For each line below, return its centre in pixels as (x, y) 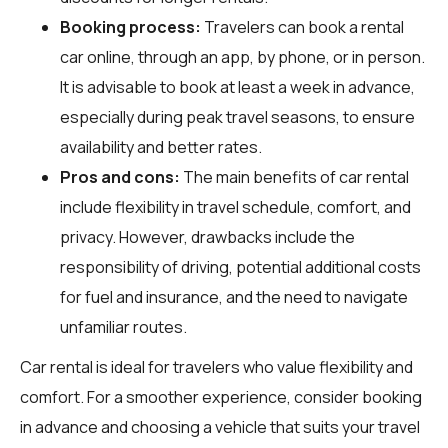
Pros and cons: (120, 176)
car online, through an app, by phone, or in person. (242, 56)
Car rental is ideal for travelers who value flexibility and (216, 366)
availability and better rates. (161, 146)
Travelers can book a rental (302, 26)
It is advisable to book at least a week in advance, (237, 86)
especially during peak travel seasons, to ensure (237, 116)
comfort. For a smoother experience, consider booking (221, 396)
